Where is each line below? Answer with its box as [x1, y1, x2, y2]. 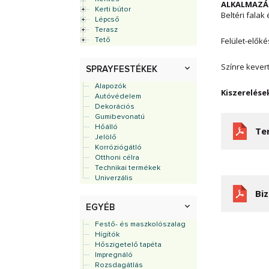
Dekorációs [95, 103, 134, 110]
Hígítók [95, 231, 119, 238]
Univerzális [95, 175, 133, 182]
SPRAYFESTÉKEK [86, 65, 157, 74]
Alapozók [95, 83, 126, 90]
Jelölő [95, 134, 116, 141]
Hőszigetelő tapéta [95, 241, 162, 249]
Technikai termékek [95, 165, 160, 172]
